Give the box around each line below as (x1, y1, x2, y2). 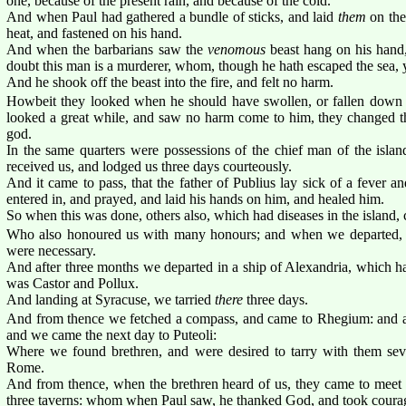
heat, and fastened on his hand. (6, 24, 182, 41)
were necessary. (6, 242, 96, 258)
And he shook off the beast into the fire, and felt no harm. (6, 73, 333, 90)
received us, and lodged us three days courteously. (6, 158, 292, 174)
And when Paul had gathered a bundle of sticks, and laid (6, 8, 338, 24)
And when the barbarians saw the (6, 41, 208, 57)
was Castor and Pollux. (6, 275, 139, 291)
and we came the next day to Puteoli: (6, 326, 217, 343)
